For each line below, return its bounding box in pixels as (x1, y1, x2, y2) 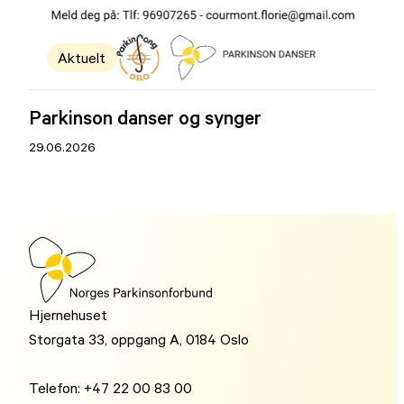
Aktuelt (58, 48, 106, 67)
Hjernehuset (29, 305, 108, 324)
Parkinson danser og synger (29, 104, 262, 129)
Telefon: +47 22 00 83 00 (29, 378, 193, 397)
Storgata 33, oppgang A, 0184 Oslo (29, 329, 250, 348)
